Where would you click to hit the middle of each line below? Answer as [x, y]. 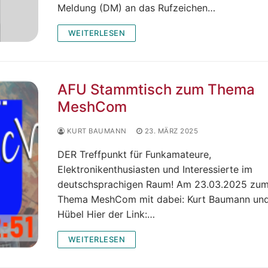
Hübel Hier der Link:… [106, 214]
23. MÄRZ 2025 [171, 131]
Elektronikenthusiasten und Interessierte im [155, 169]
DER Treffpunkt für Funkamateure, [134, 154]
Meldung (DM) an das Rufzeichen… [136, 7]
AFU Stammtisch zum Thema [156, 89]
